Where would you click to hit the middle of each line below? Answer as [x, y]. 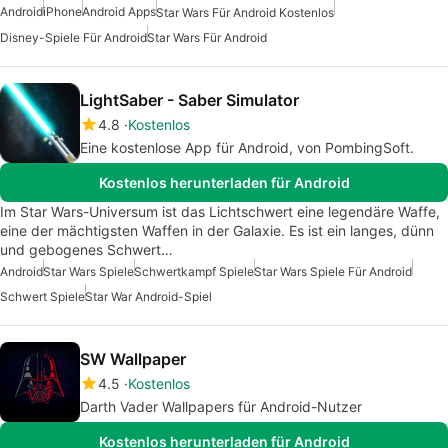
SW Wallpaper [133, 359]
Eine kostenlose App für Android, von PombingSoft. [247, 148]
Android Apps [119, 11]
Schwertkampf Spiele [194, 272]
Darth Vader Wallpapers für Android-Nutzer [221, 407]
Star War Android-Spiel [148, 297]
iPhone [62, 11]
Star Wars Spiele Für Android [333, 272]
